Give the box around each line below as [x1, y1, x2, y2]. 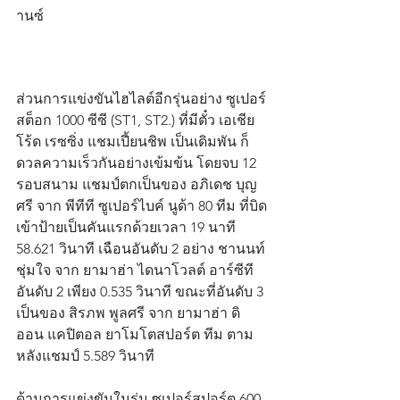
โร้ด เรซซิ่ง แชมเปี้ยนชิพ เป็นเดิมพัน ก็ [16, 132, 249, 150]
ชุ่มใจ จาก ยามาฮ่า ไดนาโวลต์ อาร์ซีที [16, 261, 257, 279]
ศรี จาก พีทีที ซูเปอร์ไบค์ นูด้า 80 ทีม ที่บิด [16, 196, 267, 214]
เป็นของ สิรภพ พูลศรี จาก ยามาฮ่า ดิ [16, 304, 240, 321]
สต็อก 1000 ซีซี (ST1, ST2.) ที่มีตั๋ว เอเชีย [16, 111, 258, 129]
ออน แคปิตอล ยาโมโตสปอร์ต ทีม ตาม [16, 325, 254, 343]
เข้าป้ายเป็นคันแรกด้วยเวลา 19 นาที [16, 218, 239, 236]
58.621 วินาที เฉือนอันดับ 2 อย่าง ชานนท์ [16, 239, 269, 257]
